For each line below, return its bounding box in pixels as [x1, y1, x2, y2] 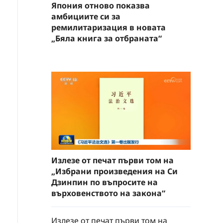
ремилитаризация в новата [51, 21, 166, 33]
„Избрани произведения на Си [51, 166, 178, 177]
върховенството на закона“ [51, 188, 165, 199]
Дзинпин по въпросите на [51, 177, 158, 188]
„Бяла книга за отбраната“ [51, 32, 162, 44]
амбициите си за [51, 10, 120, 22]
